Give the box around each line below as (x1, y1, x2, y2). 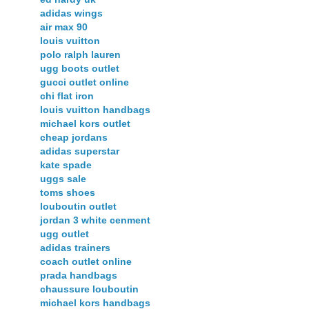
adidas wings (40, 8, 103, 19)
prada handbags (40, 270, 117, 281)
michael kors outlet (40, 118, 130, 130)
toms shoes (40, 187, 95, 199)
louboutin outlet (40, 201, 117, 212)
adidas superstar (40, 146, 119, 157)
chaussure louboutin (40, 283, 139, 295)
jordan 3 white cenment (40, 215, 150, 226)
